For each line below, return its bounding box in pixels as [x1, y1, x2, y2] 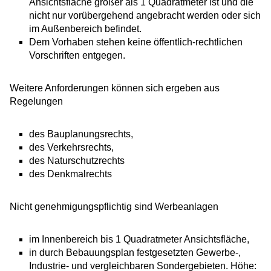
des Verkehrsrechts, [29, 142, 114, 153]
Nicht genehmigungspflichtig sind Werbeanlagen [10, 201, 218, 212]
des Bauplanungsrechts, [29, 129, 133, 140]
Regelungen [10, 96, 63, 107]
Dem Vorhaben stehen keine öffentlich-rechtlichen [29, 37, 243, 48]
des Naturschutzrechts [29, 155, 125, 166]
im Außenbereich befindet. [29, 24, 142, 34]
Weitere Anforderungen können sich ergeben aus [10, 83, 220, 94]
